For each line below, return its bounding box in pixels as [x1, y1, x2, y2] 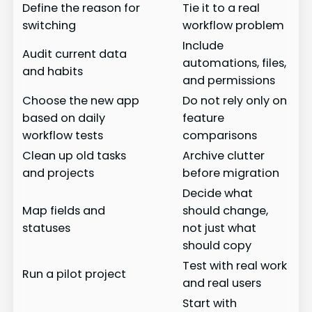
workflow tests [22, 127, 104, 143]
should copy [182, 237, 252, 253]
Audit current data [22, 45, 127, 62]
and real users [182, 274, 262, 291]
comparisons [182, 127, 258, 143]
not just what [182, 219, 257, 236]
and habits [22, 63, 84, 79]
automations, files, [182, 54, 287, 71]
